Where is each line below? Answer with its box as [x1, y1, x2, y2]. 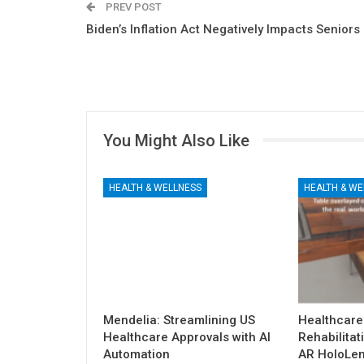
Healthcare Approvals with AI [103, 330, 271, 345]
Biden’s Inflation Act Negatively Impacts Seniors [86, 21, 360, 37]
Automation [103, 347, 170, 362]
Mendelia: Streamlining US [103, 313, 255, 328]
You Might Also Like [103, 130, 249, 150]
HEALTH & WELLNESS [109, 182, 201, 194]
